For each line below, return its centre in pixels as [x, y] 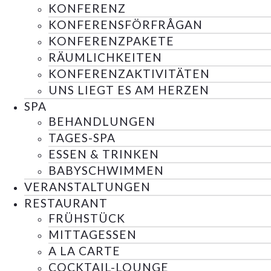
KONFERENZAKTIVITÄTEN [129, 74]
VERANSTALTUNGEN [87, 187]
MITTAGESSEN [93, 235]
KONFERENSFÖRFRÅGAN [126, 25]
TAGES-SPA [82, 138]
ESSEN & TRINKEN [104, 154]
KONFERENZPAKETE [111, 41]
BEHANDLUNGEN [102, 122]
